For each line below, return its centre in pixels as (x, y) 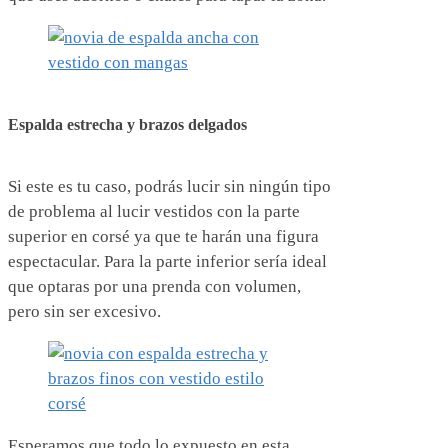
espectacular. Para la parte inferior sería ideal (167, 261)
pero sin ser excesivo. (84, 311)
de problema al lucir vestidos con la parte (154, 211)
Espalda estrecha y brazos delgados (127, 124)
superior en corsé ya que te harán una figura (163, 236)
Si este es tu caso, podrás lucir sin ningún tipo (169, 186)
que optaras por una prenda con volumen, (154, 286)
